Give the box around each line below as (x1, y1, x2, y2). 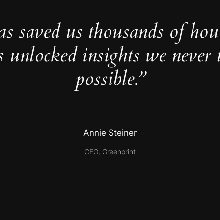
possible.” (75, 65, 145, 93)
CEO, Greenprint (84, 147, 136, 156)
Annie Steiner (83, 128, 137, 138)
